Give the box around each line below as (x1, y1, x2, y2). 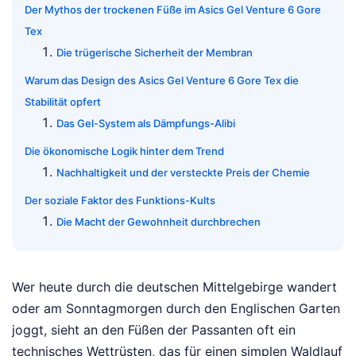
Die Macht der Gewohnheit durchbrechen (56, 215, 261, 229)
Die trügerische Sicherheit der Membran (56, 46, 253, 60)
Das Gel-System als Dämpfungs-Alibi (56, 117, 235, 130)
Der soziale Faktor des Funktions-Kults (25, 194, 215, 207)
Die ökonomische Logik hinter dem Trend (25, 145, 224, 158)
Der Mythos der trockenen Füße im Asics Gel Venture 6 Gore (25, 3, 321, 17)
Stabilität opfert (25, 95, 101, 109)
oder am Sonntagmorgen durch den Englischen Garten (12, 300, 340, 317)
